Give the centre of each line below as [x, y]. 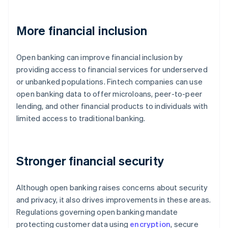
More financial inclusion [82, 31]
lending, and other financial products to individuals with [112, 106]
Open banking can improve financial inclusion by [100, 57]
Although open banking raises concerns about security [112, 188]
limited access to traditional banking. [81, 118]
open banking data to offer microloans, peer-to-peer [109, 94]
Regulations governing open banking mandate [97, 212]
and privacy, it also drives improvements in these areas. [114, 200]
